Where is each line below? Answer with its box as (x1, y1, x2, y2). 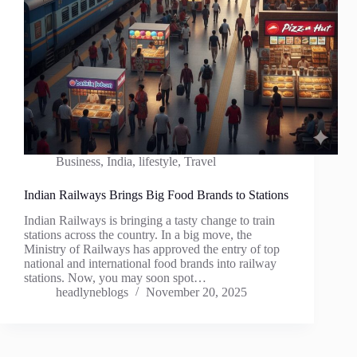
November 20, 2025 (146, 285, 247, 300)
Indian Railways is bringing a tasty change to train (24, 214, 275, 228)
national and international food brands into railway (24, 257, 277, 271)
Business (56, 154, 100, 168)
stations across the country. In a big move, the (24, 228, 252, 242)
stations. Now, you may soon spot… (24, 271, 206, 285)
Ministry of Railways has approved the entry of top (24, 242, 280, 257)
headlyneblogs (56, 285, 128, 300)
